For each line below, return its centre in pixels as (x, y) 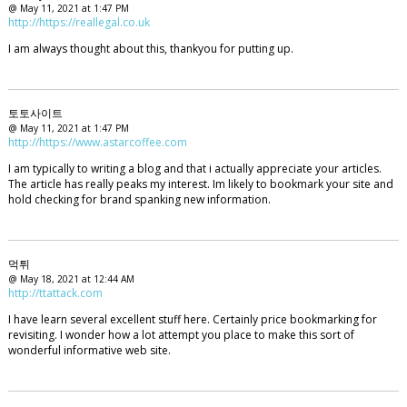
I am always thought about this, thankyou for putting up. (150, 49)
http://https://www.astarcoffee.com (97, 142)
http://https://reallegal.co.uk (79, 23)
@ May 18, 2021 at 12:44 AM (71, 278)
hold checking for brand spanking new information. (139, 199)
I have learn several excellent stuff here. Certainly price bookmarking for (192, 319)
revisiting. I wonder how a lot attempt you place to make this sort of (181, 334)
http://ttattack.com (55, 293)
